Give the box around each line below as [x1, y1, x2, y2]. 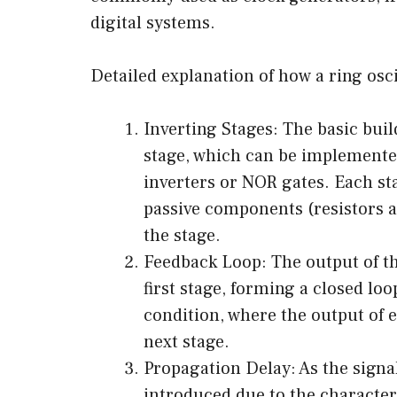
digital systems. [90, 11, 215, 35]
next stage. [144, 330, 230, 354]
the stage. [144, 223, 221, 247]
